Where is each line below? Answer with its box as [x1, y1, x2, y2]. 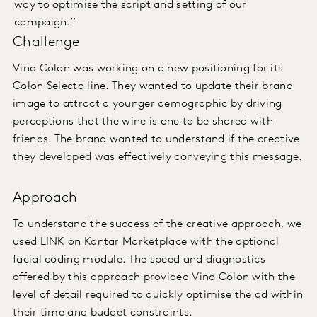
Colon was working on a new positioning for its [39, 63, 284, 75]
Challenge [13, 35, 80, 50]
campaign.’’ [14, 17, 76, 29]
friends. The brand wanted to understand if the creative [13, 134, 300, 146]
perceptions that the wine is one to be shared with [13, 116, 273, 128]
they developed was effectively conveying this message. [13, 151, 303, 163]
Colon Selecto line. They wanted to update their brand [13, 81, 293, 93]
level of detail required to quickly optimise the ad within [13, 289, 304, 301]
